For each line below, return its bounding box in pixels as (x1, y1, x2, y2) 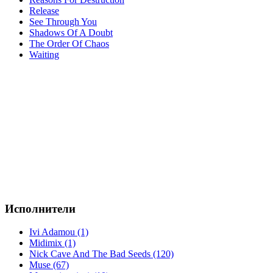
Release (29, 5, 59, 16)
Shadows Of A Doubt (29, 27, 113, 38)
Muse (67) (29, 260, 69, 271)
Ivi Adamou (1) (29, 227, 88, 238)
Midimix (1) (29, 238, 76, 249)
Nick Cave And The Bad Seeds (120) (29, 249, 174, 260)
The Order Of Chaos (29, 38, 109, 49)
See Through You (29, 16, 97, 27)
